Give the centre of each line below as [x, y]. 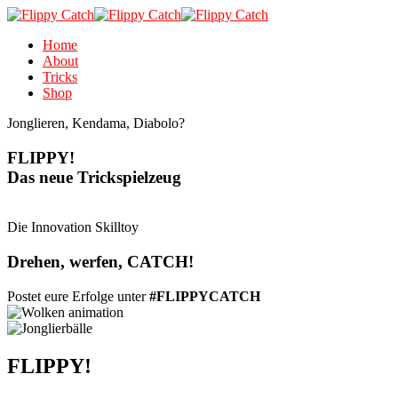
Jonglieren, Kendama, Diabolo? [96, 123]
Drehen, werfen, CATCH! [100, 262]
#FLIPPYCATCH [205, 296]
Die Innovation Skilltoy [73, 227]
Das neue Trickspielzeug [94, 177]
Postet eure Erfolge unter [78, 296]
